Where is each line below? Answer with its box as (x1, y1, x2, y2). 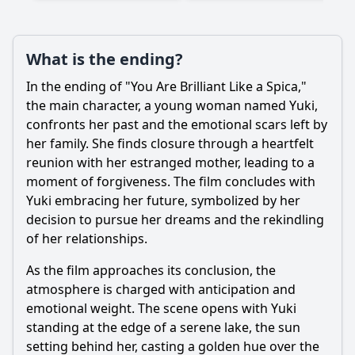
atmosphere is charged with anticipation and (26, 281, 296, 298)
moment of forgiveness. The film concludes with (26, 173, 315, 190)
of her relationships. (26, 230, 147, 247)
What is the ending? (26, 48, 183, 70)
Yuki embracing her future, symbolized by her (26, 192, 300, 209)
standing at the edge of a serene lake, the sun (26, 319, 300, 336)
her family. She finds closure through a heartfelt (26, 135, 314, 152)
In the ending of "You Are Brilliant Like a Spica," (26, 78, 307, 95)
